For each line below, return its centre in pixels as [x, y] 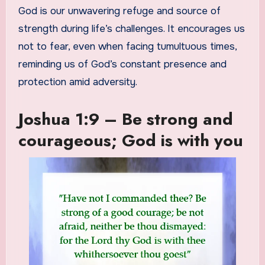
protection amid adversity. [77, 82]
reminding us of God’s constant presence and [122, 64]
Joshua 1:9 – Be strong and [125, 119]
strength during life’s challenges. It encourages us [131, 29]
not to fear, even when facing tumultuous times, [127, 47]
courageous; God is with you [130, 141]
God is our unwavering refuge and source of [119, 11]
